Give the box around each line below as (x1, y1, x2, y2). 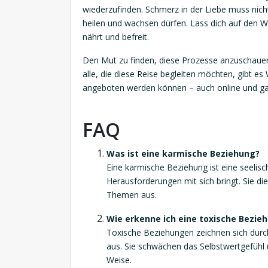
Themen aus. (106, 189, 157, 200)
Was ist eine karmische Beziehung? (106, 148, 260, 159)
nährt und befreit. (83, 31, 149, 42)
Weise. (106, 254, 132, 266)
